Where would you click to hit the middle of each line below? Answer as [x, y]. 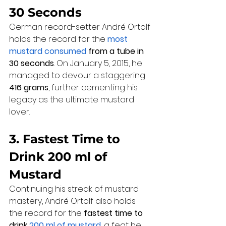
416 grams [29, 88]
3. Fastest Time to [66, 139]
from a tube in [116, 51]
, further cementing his [94, 88]
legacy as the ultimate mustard [73, 100]
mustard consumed [48, 51]
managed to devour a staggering [78, 76]
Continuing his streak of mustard [75, 189]
